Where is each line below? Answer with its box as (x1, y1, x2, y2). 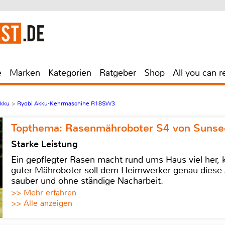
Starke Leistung (11, 138, 78, 150)
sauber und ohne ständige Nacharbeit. (11, 175, 163, 187)
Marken (10, 67, 40, 79)
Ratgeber (99, 67, 136, 79)
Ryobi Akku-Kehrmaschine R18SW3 (17, 99, 115, 107)
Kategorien (48, 67, 91, 79)
